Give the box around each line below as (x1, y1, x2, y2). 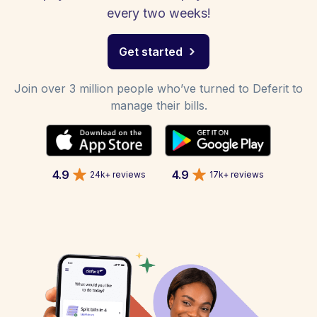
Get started (119, 45, 183, 59)
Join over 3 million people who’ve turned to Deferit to (14, 81, 303, 96)
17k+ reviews (209, 168, 264, 180)
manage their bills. (110, 98, 207, 113)
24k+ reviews (90, 168, 146, 180)
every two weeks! (106, 6, 211, 21)
